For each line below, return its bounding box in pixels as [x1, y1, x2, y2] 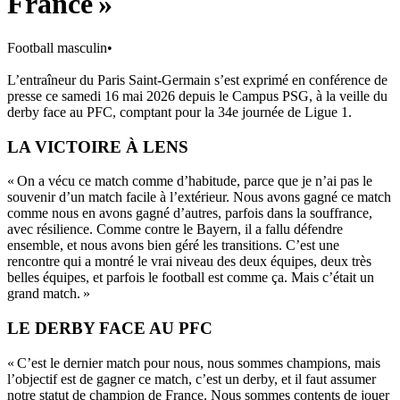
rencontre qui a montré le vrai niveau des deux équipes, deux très [7, 254, 371, 270]
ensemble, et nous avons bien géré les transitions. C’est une [7, 237, 339, 254]
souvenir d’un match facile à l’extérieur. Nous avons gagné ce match [7, 189, 391, 205]
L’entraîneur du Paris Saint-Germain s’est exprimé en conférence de [7, 71, 387, 87]
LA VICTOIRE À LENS [7, 137, 188, 156]
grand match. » [7, 286, 94, 302]
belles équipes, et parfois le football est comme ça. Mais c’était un [7, 270, 374, 286]
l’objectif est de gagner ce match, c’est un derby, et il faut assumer [7, 371, 376, 387]
